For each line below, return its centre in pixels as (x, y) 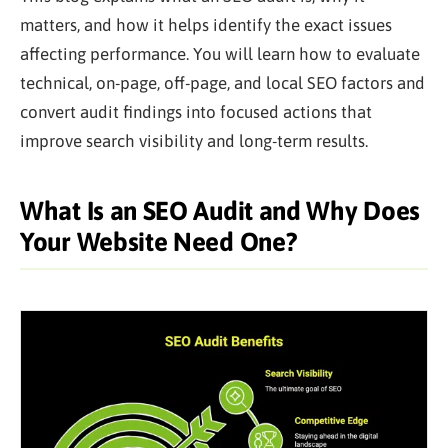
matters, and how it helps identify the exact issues (206, 25)
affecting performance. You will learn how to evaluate (220, 54)
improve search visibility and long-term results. (194, 141)
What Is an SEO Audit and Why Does (220, 211)
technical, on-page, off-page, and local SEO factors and (222, 83)
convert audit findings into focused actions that (196, 112)
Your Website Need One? (159, 242)
